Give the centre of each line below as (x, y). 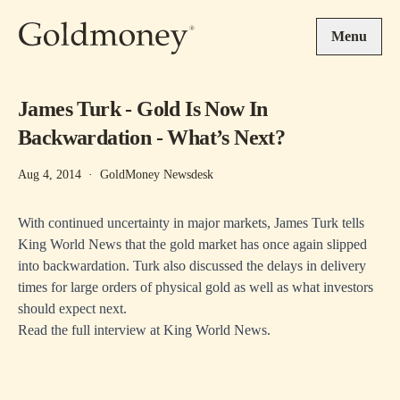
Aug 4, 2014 (50, 175)
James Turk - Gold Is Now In (143, 109)
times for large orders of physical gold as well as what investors (196, 287)
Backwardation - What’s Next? (152, 137)
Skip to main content (75, 9)
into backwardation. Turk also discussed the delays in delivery (192, 266)
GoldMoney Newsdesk (157, 175)
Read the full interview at (91, 330)
